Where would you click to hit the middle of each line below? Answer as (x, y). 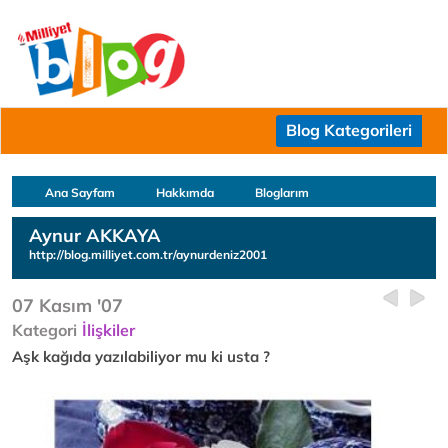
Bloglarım (282, 192)
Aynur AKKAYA (95, 235)
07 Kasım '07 (67, 305)
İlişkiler (108, 330)
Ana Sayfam (80, 192)
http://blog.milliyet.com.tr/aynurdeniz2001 (148, 254)
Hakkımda (185, 192)
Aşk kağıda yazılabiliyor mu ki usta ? (141, 356)
